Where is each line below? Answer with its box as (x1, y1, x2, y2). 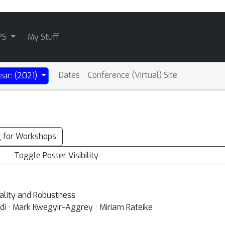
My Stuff (27, 32, 59, 42)
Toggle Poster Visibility (14, 150, 99, 161)
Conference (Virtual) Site (87, 70, 177, 80)
